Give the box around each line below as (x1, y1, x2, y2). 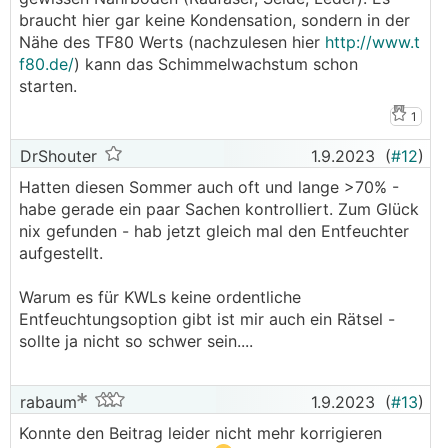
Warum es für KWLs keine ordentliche (19, 287, 301, 307)
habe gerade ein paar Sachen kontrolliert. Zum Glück (19, 199, 419, 219)
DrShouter (15, 146, 97, 166)
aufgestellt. (19, 243, 103, 263)
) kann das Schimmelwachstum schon (74, 54, 358, 74)
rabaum (15, 392, 77, 412)
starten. (19, 76, 82, 96)
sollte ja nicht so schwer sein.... (19, 331, 253, 351)
